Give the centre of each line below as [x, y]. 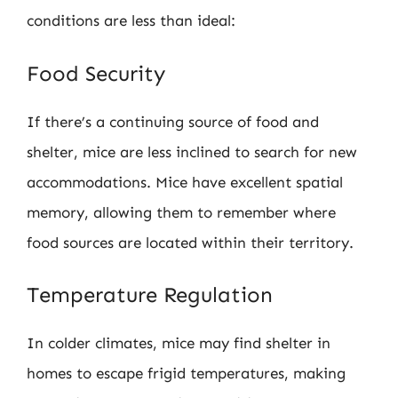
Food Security [96, 73]
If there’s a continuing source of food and [173, 121]
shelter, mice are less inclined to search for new [192, 151]
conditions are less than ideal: [131, 20]
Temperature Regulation [150, 295]
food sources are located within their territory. [190, 242]
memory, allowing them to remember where [181, 212]
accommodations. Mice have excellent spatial [185, 182]
